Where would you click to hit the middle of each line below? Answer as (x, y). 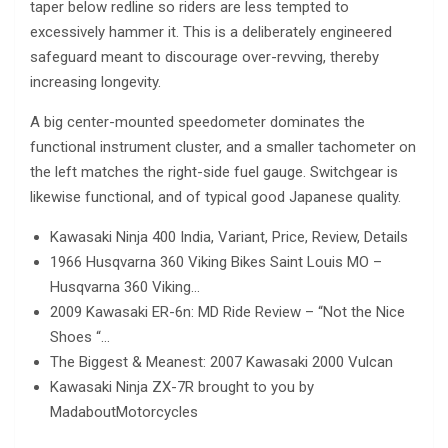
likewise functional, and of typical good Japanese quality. (215, 196)
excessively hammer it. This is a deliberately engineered (211, 31)
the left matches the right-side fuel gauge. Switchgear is (214, 171)
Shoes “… (80, 336)
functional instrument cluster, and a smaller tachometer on (223, 146)
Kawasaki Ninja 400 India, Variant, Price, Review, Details (229, 236)
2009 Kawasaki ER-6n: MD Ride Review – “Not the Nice (227, 311)
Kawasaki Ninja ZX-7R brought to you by (182, 386)
